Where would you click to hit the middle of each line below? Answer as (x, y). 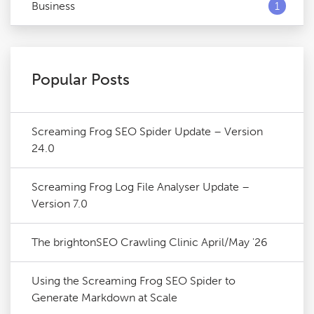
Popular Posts (81, 80)
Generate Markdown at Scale (104, 298)
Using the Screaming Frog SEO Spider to (134, 281)
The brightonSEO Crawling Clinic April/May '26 (150, 242)
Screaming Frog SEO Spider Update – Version (147, 131)
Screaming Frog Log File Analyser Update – (141, 187)
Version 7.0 (60, 204)
